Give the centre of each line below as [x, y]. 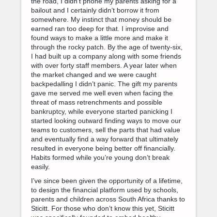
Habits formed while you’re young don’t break [100, 157]
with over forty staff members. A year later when [104, 65]
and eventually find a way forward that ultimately [105, 139]
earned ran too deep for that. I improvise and [100, 28]
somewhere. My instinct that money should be [101, 19]
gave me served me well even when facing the [102, 93]
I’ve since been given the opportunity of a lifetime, [107, 180]
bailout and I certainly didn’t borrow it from [95, 10]
